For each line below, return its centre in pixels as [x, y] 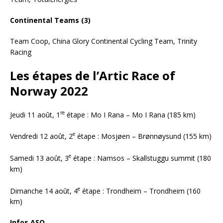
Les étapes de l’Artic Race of [93, 75]
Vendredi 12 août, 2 [41, 136]
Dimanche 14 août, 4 [44, 191]
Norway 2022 [49, 91]
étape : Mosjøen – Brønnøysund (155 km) [143, 136]
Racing [21, 52]
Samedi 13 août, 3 [39, 158]
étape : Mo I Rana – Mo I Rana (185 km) [130, 114]
